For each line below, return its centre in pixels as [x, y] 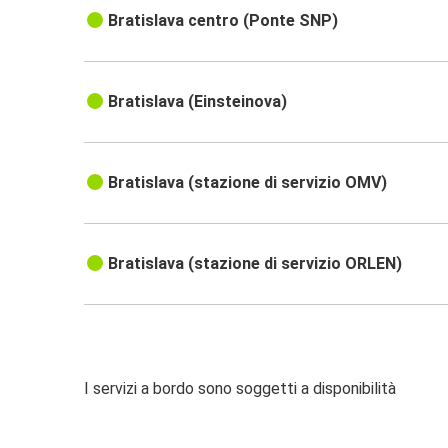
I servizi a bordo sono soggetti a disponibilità [240, 389]
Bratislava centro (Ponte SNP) [223, 21]
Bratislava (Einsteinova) [198, 102]
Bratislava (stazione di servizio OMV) [248, 183]
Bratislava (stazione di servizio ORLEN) [255, 264]
